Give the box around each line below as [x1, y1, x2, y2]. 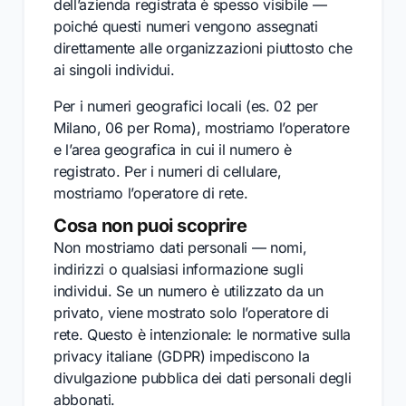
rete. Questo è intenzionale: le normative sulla [53, 325, 351, 343]
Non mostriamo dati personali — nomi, [53, 238, 307, 256]
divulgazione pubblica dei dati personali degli [53, 369, 352, 387]
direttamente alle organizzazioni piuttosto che [53, 39, 353, 57]
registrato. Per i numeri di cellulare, [53, 162, 282, 180]
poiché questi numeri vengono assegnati [53, 17, 318, 35]
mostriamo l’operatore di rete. [53, 184, 248, 202]
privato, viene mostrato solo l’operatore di [53, 304, 329, 322]
